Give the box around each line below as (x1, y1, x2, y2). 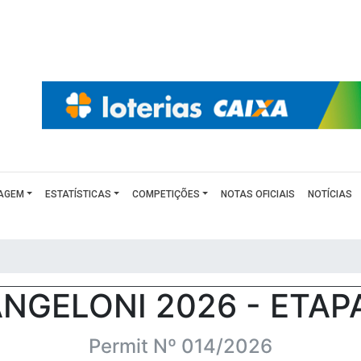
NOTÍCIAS (308, 189, 353, 200)
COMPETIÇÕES (132, 189, 201, 200)
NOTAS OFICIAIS (221, 189, 296, 200)
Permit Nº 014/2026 (89, 334, 272, 358)
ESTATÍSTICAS (44, 189, 111, 200)
